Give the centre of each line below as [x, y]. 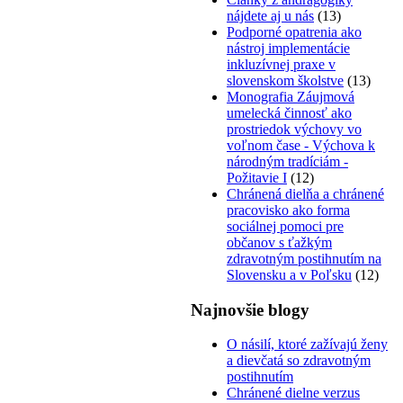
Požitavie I [257, 177]
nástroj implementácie [288, 48]
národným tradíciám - [287, 161]
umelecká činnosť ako [289, 112]
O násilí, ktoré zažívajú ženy [307, 345]
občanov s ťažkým [279, 242]
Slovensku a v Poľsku [289, 274]
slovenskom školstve [285, 80]
